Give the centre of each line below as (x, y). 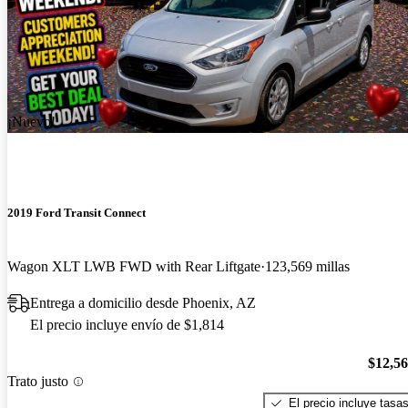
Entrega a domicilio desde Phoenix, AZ (143, 303)
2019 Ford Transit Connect (76, 213)
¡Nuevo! (31, 121)
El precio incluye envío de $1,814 (127, 325)
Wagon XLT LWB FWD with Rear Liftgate (134, 267)
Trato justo (38, 382)
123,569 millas (307, 267)
